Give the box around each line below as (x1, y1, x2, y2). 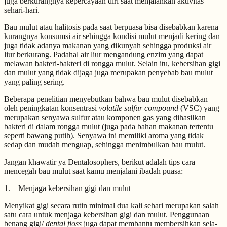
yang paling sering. (4, 78, 65, 86)
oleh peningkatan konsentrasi (4, 104, 99, 112)
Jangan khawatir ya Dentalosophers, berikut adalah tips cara (4, 158, 195, 166)
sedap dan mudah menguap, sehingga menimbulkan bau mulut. (4, 140, 205, 149)
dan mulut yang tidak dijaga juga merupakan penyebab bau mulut (4, 68, 213, 77)
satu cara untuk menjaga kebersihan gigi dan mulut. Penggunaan (4, 210, 209, 219)
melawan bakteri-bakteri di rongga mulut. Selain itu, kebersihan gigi (4, 59, 220, 68)
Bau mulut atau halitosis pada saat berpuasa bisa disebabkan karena (4, 23, 218, 31)
